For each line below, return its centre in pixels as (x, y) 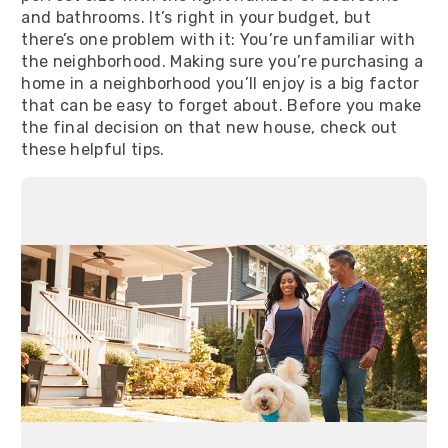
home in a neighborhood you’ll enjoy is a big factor (220, 83)
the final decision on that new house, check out (209, 127)
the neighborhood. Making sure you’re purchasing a (222, 61)
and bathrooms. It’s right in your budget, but (196, 17)
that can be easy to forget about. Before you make (221, 105)
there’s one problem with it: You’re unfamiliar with (218, 39)
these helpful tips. (93, 149)
